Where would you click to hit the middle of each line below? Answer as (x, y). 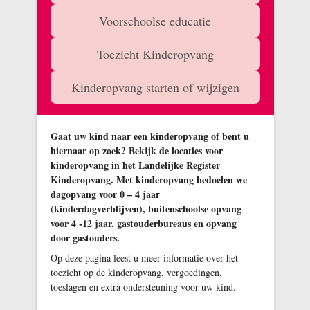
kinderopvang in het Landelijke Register (135, 165)
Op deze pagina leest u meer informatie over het (144, 258)
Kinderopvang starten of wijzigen (155, 87)
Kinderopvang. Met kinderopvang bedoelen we (148, 180)
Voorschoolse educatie (155, 21)
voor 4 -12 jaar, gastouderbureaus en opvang (143, 223)
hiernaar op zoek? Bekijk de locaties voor (136, 151)
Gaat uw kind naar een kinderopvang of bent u (149, 136)
